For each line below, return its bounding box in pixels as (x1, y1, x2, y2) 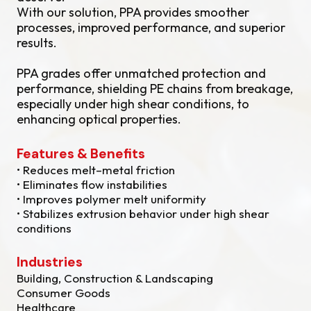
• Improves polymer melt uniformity (17, 192, 206, 206)
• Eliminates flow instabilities (17, 177, 167, 192)
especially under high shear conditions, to (17, 96, 249, 112)
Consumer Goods (17, 285, 110, 300)
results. (17, 35, 57, 51)
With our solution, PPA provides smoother (17, 4, 249, 20)
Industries (17, 253, 83, 271)
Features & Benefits (17, 145, 145, 162)
